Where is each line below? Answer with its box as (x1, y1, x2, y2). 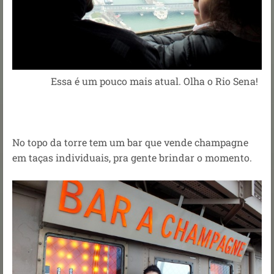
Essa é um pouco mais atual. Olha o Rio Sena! (16, 74, 258, 87)
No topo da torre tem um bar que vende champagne (12, 135, 248, 149)
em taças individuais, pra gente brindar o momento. (12, 150, 252, 164)
